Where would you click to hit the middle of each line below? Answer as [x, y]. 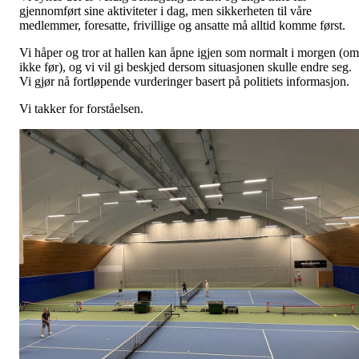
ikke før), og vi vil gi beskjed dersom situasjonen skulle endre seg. [186, 67]
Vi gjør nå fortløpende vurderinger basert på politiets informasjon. [184, 82]
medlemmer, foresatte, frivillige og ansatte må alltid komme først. [182, 26]
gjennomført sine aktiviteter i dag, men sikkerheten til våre [165, 11]
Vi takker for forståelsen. [81, 109]
